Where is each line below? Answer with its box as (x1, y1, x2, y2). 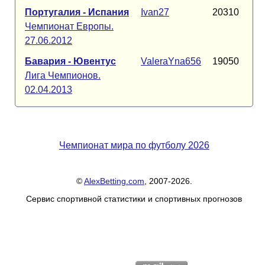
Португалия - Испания (25, 7, 129, 17)
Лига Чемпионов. (25, 70, 101, 80)
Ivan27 (141, 7, 169, 17)
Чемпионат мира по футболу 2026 (59, 140, 209, 150)
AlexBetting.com (83, 176, 144, 186)
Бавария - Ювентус (25, 56, 116, 66)
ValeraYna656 (141, 56, 201, 66)
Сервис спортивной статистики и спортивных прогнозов (26, 194, 243, 203)
